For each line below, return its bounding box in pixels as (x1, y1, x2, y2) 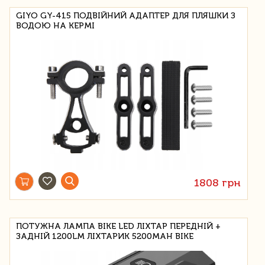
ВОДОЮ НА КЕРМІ (16, 20, 95, 31)
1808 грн (194, 176, 241, 189)
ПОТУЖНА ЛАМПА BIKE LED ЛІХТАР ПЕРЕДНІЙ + (16, 221, 221, 231)
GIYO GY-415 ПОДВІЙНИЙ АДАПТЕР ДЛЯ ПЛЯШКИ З (16, 10, 235, 21)
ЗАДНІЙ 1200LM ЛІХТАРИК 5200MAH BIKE (16, 231, 193, 241)
